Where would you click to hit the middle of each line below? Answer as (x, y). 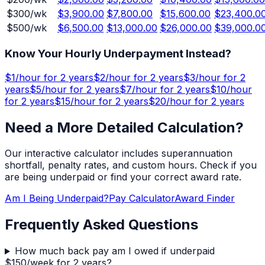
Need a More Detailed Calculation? (124, 127)
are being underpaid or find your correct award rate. (123, 177)
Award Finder (205, 198)
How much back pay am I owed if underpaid (114, 251)
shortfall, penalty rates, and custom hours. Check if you (131, 165)
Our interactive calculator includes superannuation (119, 153)
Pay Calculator (142, 198)
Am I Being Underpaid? (57, 198)
